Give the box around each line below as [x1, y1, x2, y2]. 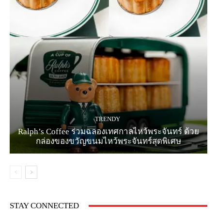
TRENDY [94, 115, 120, 123]
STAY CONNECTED [10, 201, 79, 211]
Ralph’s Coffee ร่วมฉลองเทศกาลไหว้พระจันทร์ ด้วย [18, 127, 199, 137]
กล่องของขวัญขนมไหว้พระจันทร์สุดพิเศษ [36, 137, 181, 146]
